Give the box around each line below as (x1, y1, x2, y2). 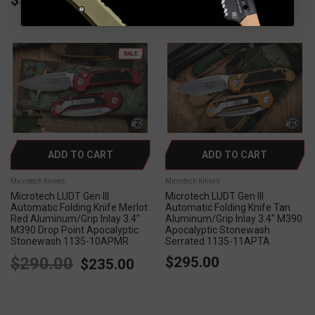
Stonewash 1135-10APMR (11, 235, 129, 247)
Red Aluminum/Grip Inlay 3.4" (11, 212, 140, 224)
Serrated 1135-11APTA (165, 235, 270, 247)
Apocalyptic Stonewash (165, 224, 270, 236)
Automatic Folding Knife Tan (165, 201, 290, 213)
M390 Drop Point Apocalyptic (11, 224, 139, 236)
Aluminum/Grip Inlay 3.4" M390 (165, 212, 302, 224)
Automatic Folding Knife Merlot (11, 201, 148, 213)
